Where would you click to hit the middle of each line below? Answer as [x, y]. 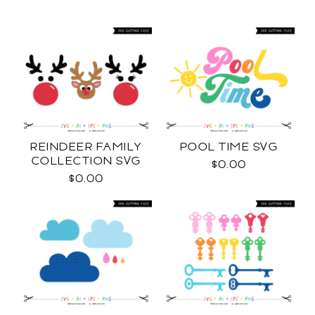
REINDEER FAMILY [86, 147]
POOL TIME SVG [229, 147]
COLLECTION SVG [86, 161]
